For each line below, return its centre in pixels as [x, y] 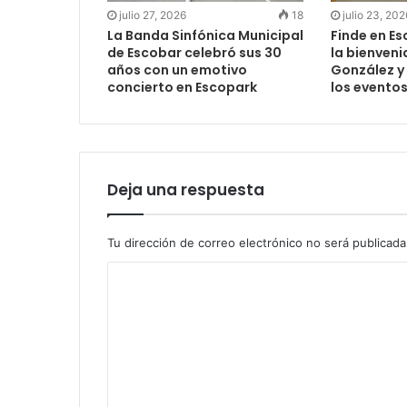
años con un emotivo [177, 70]
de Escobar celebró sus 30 [194, 53]
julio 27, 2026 [153, 15]
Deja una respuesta [186, 190]
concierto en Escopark [182, 88]
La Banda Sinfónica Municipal [205, 36]
